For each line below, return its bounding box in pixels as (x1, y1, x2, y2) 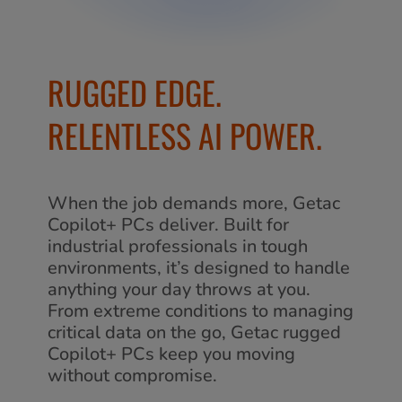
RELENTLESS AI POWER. (48, 110, 322, 159)
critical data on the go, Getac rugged (48, 319, 341, 345)
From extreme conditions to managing (48, 298, 354, 323)
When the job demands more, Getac (48, 190, 340, 215)
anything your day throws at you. (48, 276, 310, 301)
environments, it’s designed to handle (48, 255, 350, 280)
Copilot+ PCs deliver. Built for (48, 212, 289, 237)
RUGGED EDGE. (48, 67, 222, 116)
